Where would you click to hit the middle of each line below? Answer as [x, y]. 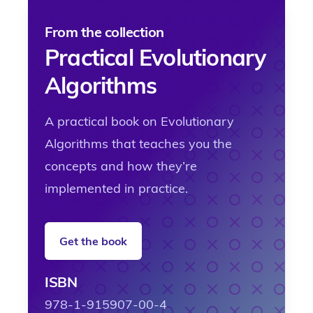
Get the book [93, 241]
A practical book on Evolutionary [139, 122]
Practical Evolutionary [155, 58]
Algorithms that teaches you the [138, 144]
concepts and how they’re [121, 166]
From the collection [104, 32]
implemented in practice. [116, 189]
